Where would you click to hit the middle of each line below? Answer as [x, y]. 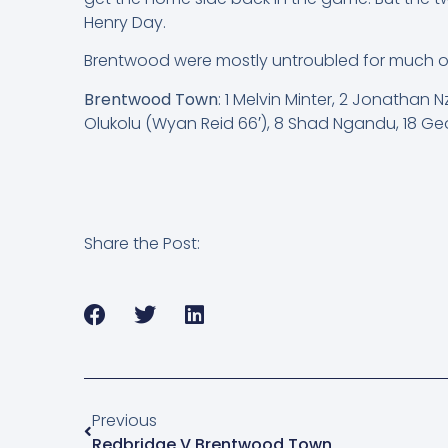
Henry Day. [125, 22]
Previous [124, 420]
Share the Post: [142, 243]
